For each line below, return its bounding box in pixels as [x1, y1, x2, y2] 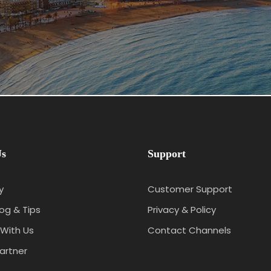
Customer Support [148, 183, 232, 195]
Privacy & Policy [148, 203, 216, 216]
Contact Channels [148, 224, 231, 237]
